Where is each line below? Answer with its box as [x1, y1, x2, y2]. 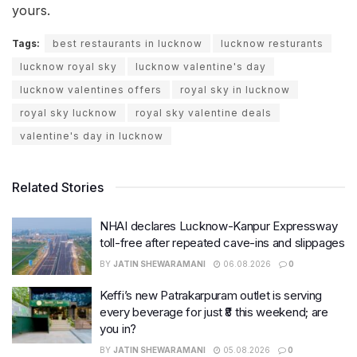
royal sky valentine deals [135, 107, 272, 120]
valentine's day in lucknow [20, 130, 163, 143]
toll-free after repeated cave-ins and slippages [100, 235, 345, 251]
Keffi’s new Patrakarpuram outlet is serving [100, 287, 323, 303]
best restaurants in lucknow [53, 37, 202, 50]
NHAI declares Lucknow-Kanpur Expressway [100, 218, 338, 234]
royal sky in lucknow [180, 84, 290, 96]
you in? [100, 320, 136, 336]
